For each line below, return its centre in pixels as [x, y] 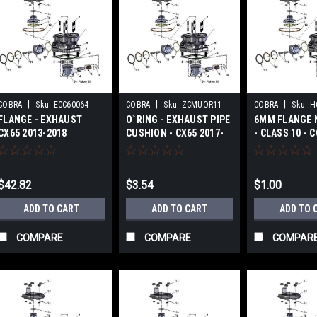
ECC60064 [71, 105]
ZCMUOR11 [202, 105]
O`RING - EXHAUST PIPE [178, 120]
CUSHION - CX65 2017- [175, 133]
